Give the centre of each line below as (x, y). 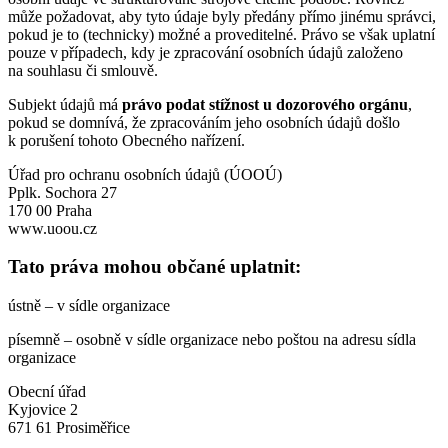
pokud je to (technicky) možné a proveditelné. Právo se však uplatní (221, 34)
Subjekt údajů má (65, 104)
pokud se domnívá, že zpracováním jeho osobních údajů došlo (204, 122)
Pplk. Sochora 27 (62, 192)
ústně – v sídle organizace (89, 306)
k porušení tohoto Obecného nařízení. (126, 140)
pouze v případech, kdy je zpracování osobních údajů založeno (205, 52)
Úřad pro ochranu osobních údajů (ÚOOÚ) (145, 174)
